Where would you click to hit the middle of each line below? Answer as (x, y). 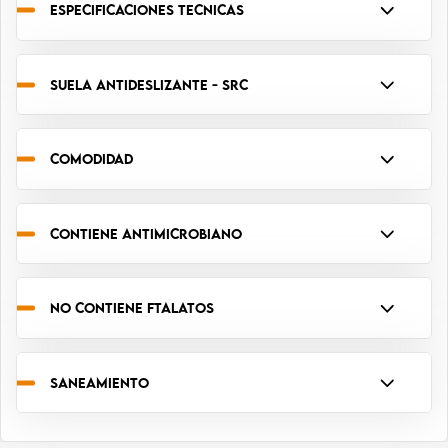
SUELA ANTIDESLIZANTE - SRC (149, 84)
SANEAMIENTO (99, 382)
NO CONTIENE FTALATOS (132, 308)
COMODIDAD (91, 159)
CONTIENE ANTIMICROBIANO (146, 233)
